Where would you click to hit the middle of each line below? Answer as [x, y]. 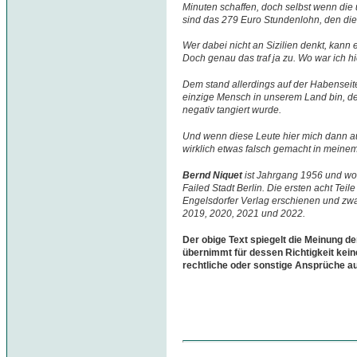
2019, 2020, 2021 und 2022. [244, 214]
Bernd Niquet [212, 176]
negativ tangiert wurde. [232, 110]
